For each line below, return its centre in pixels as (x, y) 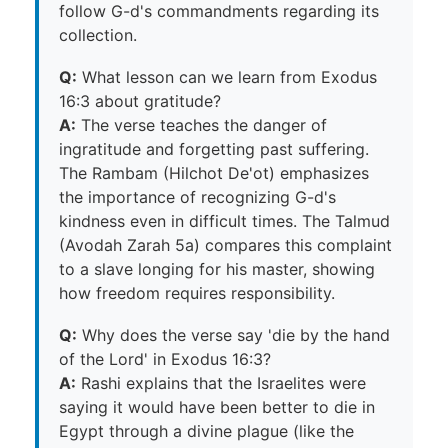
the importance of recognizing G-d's (197, 196)
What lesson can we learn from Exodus (227, 76)
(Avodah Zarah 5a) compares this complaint (225, 244)
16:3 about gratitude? (140, 100)
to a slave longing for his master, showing (217, 268)
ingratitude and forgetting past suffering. (214, 148)
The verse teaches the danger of (201, 124)
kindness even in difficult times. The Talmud (224, 220)
